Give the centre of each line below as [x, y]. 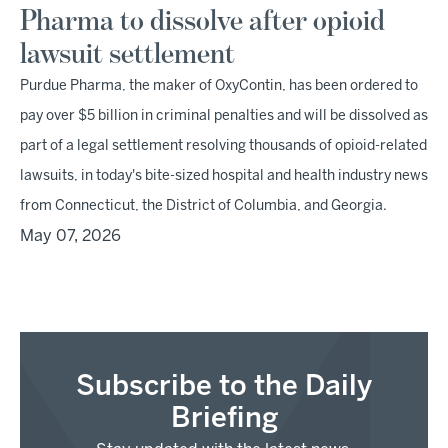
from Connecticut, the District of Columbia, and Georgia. [203, 206]
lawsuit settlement [127, 55]
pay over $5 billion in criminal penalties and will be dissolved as [224, 116]
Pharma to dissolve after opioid [202, 22]
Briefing [224, 419]
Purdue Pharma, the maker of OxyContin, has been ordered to [219, 86]
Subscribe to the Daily [224, 387]
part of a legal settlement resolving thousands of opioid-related [223, 146]
